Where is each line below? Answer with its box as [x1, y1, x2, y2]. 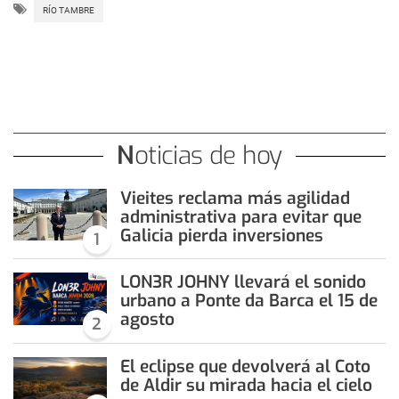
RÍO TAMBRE [43, 4, 94, 15]
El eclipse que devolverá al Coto [119, 355, 370, 379]
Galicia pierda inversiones [119, 224, 323, 247]
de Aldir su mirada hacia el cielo [119, 374, 372, 397]
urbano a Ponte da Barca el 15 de [119, 289, 378, 313]
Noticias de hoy [134, 138, 282, 172]
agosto [119, 308, 175, 331]
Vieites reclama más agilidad [119, 186, 350, 209]
